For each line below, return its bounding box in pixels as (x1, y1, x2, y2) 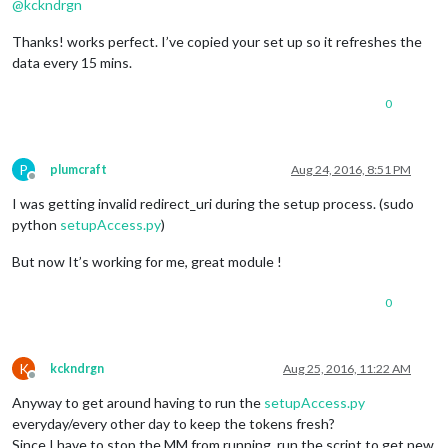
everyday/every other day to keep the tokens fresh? (12, 414, 335, 432)
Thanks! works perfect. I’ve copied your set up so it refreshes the (12, 32, 422, 50)
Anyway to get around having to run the (12, 393, 264, 411)
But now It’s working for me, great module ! (12, 252, 282, 270)
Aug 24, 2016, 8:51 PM (291, 161, 411, 177)
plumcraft (50, 161, 107, 177)
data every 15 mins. (12, 53, 132, 71)
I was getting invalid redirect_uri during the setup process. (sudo (12, 194, 414, 212)
